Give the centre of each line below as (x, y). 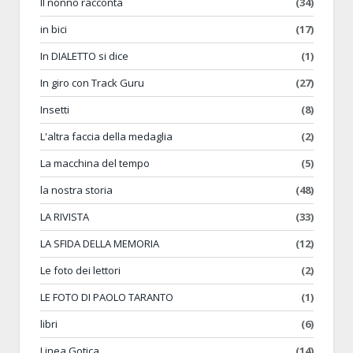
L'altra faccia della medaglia (106, 136)
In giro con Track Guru (92, 82)
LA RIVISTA (65, 216)
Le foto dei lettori (80, 270)
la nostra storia (76, 190)
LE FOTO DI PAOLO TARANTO (107, 297)
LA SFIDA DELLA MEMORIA (100, 243)
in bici (54, 29)
